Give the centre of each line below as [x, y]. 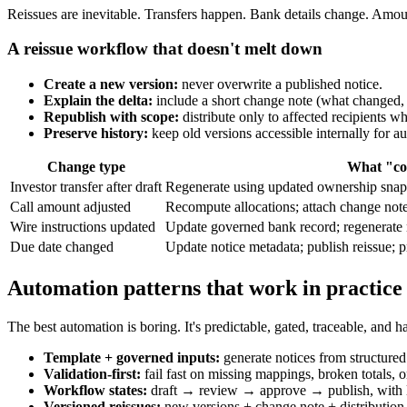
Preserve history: [96, 133]
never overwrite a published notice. [280, 84]
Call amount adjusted [70, 206]
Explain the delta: [98, 100]
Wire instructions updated [83, 226]
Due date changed [62, 246]
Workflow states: [95, 390]
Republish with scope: [111, 116]
